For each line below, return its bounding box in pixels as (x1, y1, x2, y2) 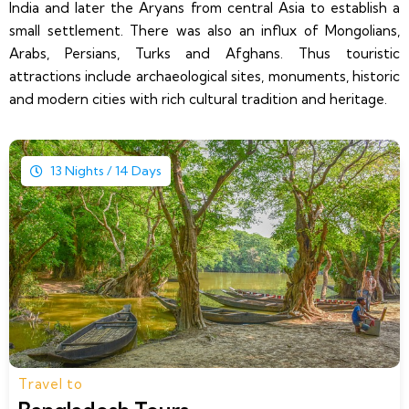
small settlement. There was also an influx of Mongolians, (9, 22, 400, 40)
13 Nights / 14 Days (50, 163, 163, 180)
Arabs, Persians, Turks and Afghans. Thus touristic (9, 45, 400, 63)
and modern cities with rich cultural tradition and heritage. (9, 90, 387, 109)
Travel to (18, 374, 83, 393)
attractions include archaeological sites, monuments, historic (9, 68, 400, 86)
